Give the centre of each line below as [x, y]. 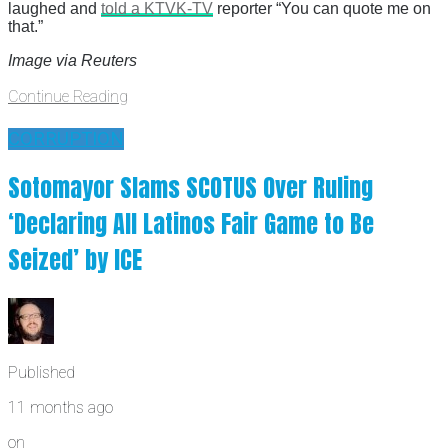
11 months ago [60, 407]
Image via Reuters [72, 61]
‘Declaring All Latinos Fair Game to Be [191, 223]
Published [41, 372]
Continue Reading [68, 97]
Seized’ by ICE [75, 259]
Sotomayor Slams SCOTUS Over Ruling [190, 187]
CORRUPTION [66, 138]
